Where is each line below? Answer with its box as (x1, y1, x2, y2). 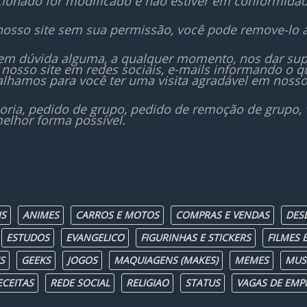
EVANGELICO (66, 231, 124, 244)
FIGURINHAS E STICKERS (140, 231, 251, 244)
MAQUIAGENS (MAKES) (114, 254, 218, 267)
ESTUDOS (6, 231, 49, 244)
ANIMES (23, 208, 59, 221)
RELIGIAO (126, 276, 169, 289)
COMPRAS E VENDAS (175, 208, 269, 221)
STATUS (185, 276, 220, 289)
